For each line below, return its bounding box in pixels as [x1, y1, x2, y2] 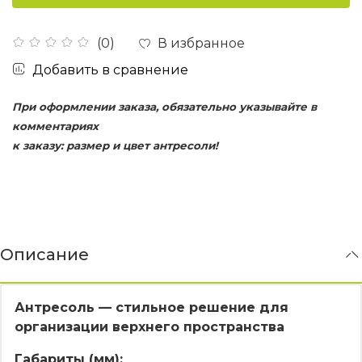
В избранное [158, 35, 245, 51]
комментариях [12, 119, 99, 133]
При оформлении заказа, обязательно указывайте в [12, 99, 317, 113]
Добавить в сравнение [32, 61, 188, 78]
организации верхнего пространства [15, 318, 284, 335]
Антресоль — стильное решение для [15, 299, 288, 315]
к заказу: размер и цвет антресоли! [12, 138, 218, 152]
